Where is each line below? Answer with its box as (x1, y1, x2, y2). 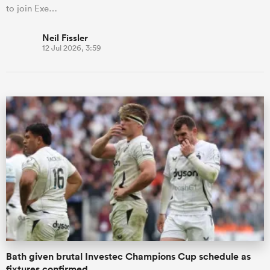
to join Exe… (6, 2, 57, 14)
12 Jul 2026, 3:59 (42, 42, 101, 53)
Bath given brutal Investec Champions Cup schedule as (6, 250, 251, 263)
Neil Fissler (42, 31, 88, 44)
